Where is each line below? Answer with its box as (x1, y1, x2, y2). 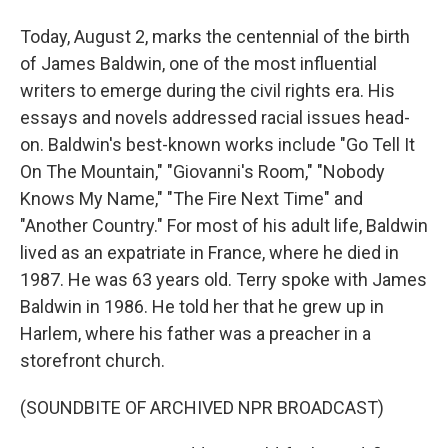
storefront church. (20, 350, 165, 371)
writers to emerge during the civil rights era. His (20, 80, 395, 101)
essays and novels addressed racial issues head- (20, 107, 410, 128)
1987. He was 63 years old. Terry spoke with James (20, 269, 427, 290)
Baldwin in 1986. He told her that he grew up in (20, 296, 384, 317)
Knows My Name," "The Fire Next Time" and (20, 188, 363, 209)
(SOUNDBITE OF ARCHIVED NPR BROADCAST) (20, 397, 384, 418)
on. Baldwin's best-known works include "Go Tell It (20, 134, 415, 155)
